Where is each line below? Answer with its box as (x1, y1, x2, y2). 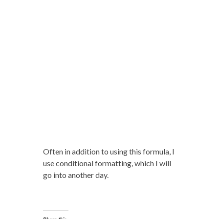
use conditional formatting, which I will (43, 158, 171, 168)
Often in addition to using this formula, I (43, 147, 175, 156)
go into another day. (43, 170, 109, 180)
